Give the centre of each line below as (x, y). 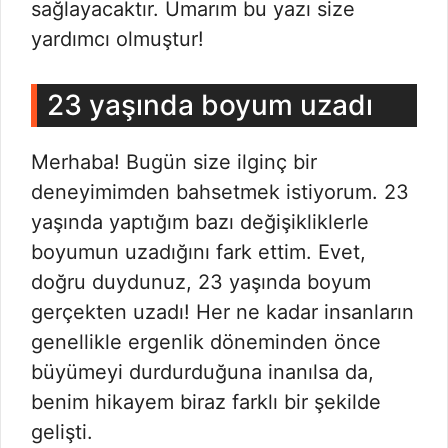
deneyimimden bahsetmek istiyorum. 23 (220, 192)
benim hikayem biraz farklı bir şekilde (206, 402)
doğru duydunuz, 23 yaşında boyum (201, 282)
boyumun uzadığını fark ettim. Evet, (198, 252)
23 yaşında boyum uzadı (210, 105)
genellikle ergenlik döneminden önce (206, 342)
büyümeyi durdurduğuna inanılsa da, (202, 372)
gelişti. (62, 432)
